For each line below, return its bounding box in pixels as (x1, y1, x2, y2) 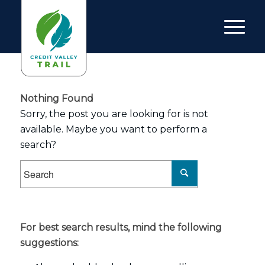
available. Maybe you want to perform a (20, 123, 207, 135)
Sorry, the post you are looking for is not (20, 108, 208, 119)
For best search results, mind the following (20, 221, 222, 233)
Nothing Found (20, 92, 93, 104)
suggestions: (20, 237, 79, 248)
